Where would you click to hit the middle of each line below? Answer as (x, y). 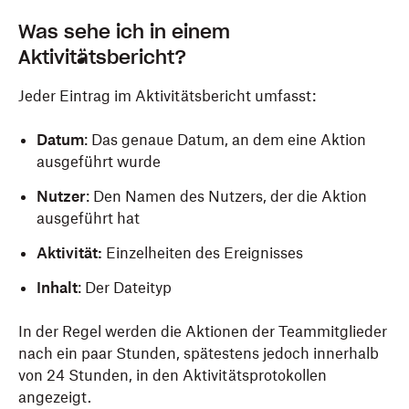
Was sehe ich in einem (124, 32)
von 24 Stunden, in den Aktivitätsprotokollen (173, 375)
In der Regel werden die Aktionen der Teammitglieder (203, 331)
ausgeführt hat (88, 218)
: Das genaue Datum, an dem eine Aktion (225, 140)
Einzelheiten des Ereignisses (203, 253)
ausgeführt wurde (99, 162)
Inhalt (57, 288)
